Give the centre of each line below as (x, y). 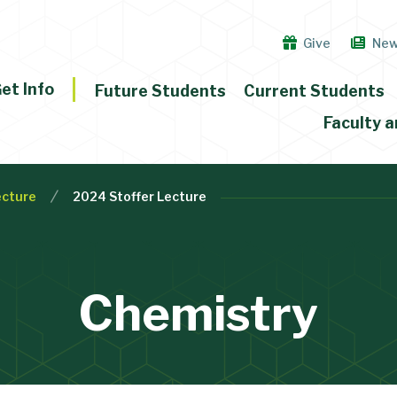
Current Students (315, 90)
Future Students (161, 90)
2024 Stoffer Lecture (139, 197)
